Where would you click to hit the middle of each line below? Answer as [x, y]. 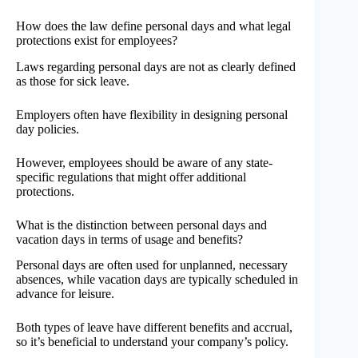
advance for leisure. [65, 294]
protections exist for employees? [97, 40]
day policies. [48, 129]
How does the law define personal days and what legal [153, 26]
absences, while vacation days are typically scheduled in [157, 280]
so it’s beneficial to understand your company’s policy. [152, 342]
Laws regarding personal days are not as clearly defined [156, 66]
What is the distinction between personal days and [141, 225]
